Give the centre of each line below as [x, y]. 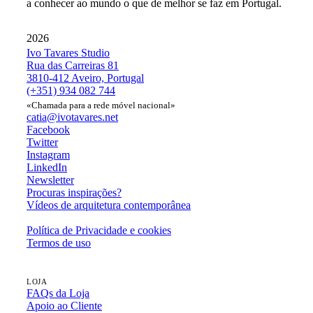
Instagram [48, 155]
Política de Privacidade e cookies [99, 231]
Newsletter [50, 180]
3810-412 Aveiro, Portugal [85, 78]
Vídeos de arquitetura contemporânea [109, 205]
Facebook [48, 130]
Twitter [42, 143]
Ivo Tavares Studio [68, 53]
